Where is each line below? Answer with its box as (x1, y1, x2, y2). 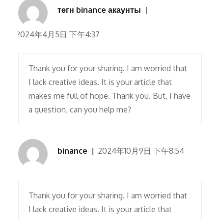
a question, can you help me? (28, 105, 132, 115)
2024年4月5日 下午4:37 (16, 29, 100, 40)
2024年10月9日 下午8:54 (98, 146, 185, 156)
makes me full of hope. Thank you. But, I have (28, 91, 191, 101)
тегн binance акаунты (57, 5, 141, 15)
